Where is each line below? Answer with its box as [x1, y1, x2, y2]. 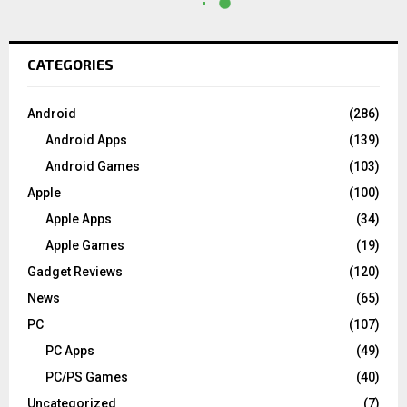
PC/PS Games [45, 369, 128, 384]
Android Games [45, 158, 140, 174]
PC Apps [45, 342, 94, 358]
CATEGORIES [27, 55, 114, 73]
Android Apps [45, 132, 127, 147]
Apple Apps [45, 211, 112, 226]
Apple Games [45, 237, 124, 253]
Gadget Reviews [27, 263, 123, 279]
